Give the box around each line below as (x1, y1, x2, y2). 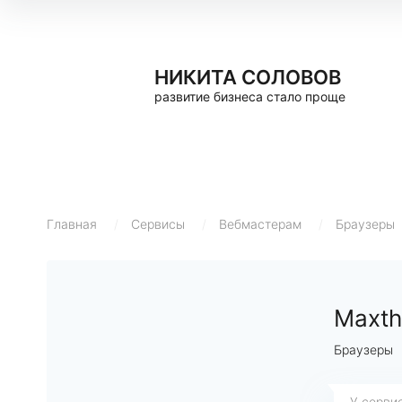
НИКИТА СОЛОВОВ (154, 66, 341, 89)
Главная (47, 216, 97, 232)
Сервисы (131, 216, 185, 232)
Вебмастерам (219, 216, 301, 232)
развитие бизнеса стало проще (154, 89, 345, 104)
